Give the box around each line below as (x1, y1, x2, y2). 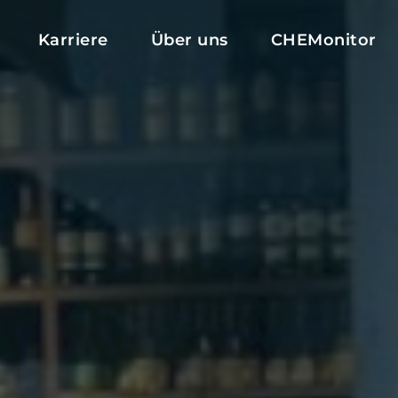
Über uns (150, 30, 228, 50)
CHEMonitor (270, 30, 377, 50)
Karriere (37, 30, 108, 50)
